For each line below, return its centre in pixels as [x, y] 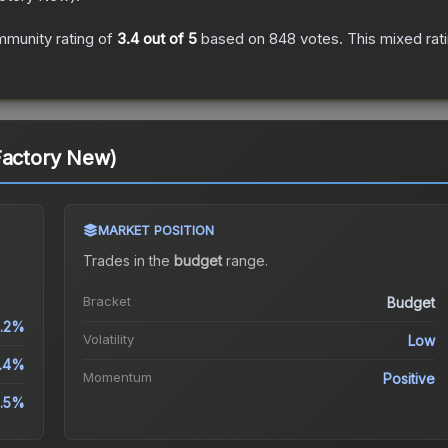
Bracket [106, 301]
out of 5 [168, 39]
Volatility [108, 339]
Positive [409, 379]
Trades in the [128, 261]
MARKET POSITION [155, 230]
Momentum [117, 377]
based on [233, 39]
